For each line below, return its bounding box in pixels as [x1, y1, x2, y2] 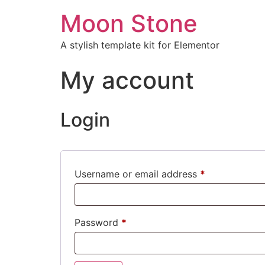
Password [75, 216, 121, 228]
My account [60, 66, 194, 95]
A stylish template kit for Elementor [60, 39, 219, 51]
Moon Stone [60, 9, 198, 38]
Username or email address [75, 168, 200, 180]
